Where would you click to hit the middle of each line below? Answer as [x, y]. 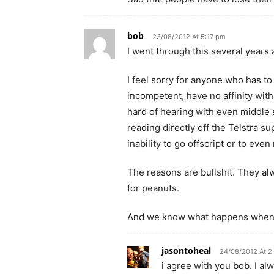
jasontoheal [186, 250]
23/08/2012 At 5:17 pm [189, 37]
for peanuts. [153, 188]
